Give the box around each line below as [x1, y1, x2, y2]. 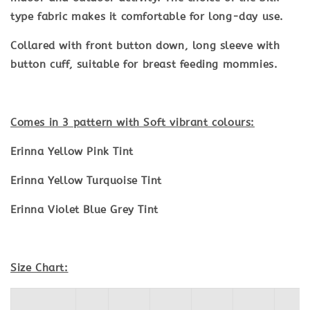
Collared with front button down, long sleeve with [10, 39, 280, 52]
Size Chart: [10, 261, 69, 274]
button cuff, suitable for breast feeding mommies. [10, 57, 282, 71]
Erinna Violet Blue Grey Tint [10, 203, 158, 216]
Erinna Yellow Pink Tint [10, 145, 134, 158]
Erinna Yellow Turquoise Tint [10, 174, 162, 187]
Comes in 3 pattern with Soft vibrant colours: [10, 116, 255, 129]
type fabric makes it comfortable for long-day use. [10, 10, 284, 23]
